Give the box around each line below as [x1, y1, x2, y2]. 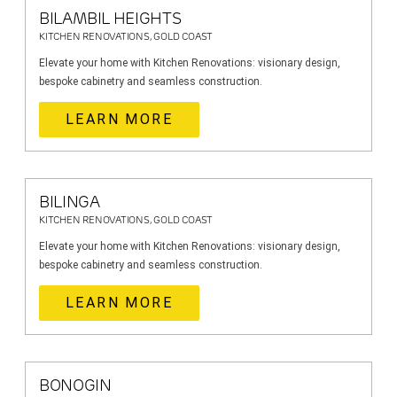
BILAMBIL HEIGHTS [39, 9, 182, 28]
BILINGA [39, 192, 100, 212]
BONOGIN [39, 376, 112, 395]
